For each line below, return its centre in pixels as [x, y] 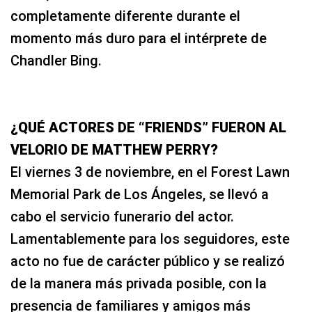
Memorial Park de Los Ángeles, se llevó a [140, 195]
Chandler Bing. [56, 61]
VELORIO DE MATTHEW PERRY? [114, 150]
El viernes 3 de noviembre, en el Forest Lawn [150, 172]
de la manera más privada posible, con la [139, 284]
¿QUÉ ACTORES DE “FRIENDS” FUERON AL [148, 128]
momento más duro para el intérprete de [139, 39]
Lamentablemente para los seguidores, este [150, 239]
